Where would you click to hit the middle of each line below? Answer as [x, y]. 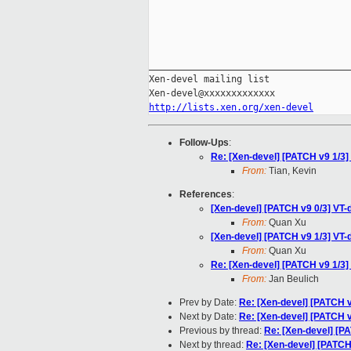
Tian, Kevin [291, 171]
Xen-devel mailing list [209, 80]
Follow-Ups [204, 143]
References [206, 195]
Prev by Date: [209, 303]
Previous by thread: [222, 331]
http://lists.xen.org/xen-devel [231, 108]
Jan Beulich [293, 279]
